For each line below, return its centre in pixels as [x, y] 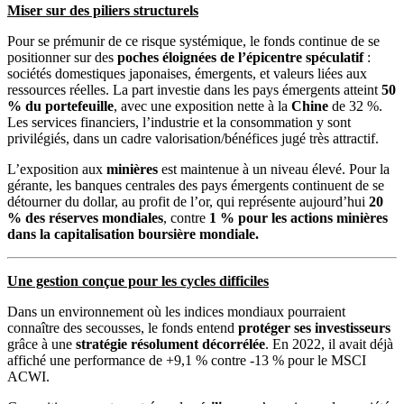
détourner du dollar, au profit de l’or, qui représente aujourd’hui [186, 201]
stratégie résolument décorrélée [170, 344]
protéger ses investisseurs [314, 327]
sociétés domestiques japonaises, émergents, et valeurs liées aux [187, 73]
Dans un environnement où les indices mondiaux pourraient [176, 311]
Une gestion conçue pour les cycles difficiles [138, 280]
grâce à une [41, 344]
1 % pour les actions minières [298, 217]
